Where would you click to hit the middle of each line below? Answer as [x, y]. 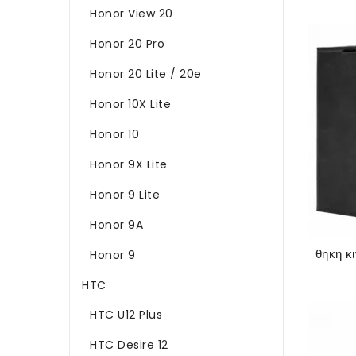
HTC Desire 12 [129, 344]
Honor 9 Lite [125, 194]
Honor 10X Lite [130, 104]
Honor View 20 [132, 13]
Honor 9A [116, 224]
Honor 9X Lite [129, 164]
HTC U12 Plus [126, 314]
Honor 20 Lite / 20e [146, 74]
